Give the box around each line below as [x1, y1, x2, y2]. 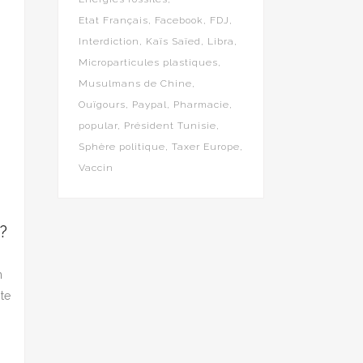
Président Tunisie [124, 120, 216, 131]
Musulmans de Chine [79, 78, 192, 89]
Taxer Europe [172, 141, 240, 152]
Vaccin [79, 162, 113, 173]
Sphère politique [79, 141, 165, 152]
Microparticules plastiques [79, 57, 218, 68]
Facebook [155, 15, 203, 26]
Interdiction [79, 36, 139, 47]
